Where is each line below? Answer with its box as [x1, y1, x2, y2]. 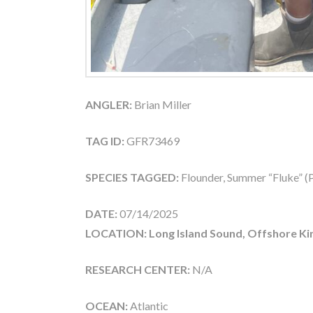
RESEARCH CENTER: [85, 262, 190, 276]
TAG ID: [85, 133, 124, 147]
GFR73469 [124, 133, 180, 147]
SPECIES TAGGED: [85, 170, 181, 184]
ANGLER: [85, 97, 132, 111]
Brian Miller [132, 97, 191, 111]
